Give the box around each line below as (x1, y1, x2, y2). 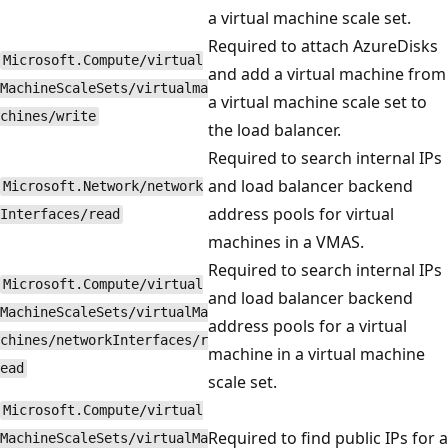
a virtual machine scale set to (208, 90, 427, 113)
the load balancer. (208, 118, 341, 141)
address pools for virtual (208, 202, 394, 225)
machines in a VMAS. (208, 230, 364, 253)
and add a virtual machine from (208, 62, 446, 85)
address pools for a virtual (208, 314, 407, 337)
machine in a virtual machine (208, 342, 425, 365)
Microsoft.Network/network (2, 178, 203, 195)
